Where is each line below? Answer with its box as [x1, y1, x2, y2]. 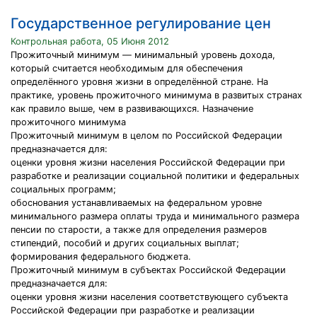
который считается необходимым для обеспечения [11, 63, 243, 74]
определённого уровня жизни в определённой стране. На [11, 76, 268, 87]
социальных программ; [11, 184, 116, 195]
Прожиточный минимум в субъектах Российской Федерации [11, 265, 286, 275]
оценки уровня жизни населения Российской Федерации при [11, 157, 285, 168]
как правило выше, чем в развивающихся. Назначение [11, 103, 253, 114]
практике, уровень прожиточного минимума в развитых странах [11, 90, 302, 100]
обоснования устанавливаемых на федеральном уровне [11, 197, 262, 208]
